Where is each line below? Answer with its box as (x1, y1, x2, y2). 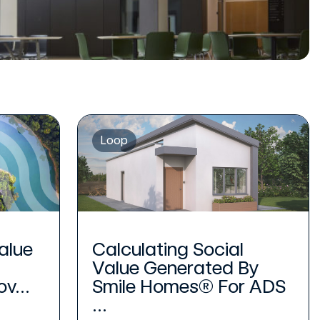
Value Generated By (92, 256, 259, 279)
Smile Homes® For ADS (92, 274, 286, 297)
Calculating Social (92, 237, 244, 260)
